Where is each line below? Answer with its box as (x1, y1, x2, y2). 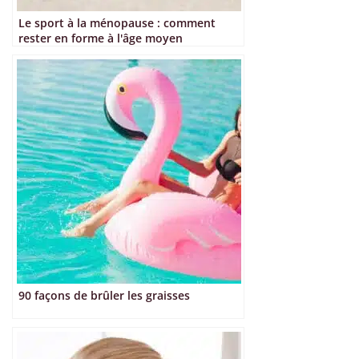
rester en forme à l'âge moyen (18, 30, 183, 46)
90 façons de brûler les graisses (18, 288, 190, 304)
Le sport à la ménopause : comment (18, 15, 216, 31)
